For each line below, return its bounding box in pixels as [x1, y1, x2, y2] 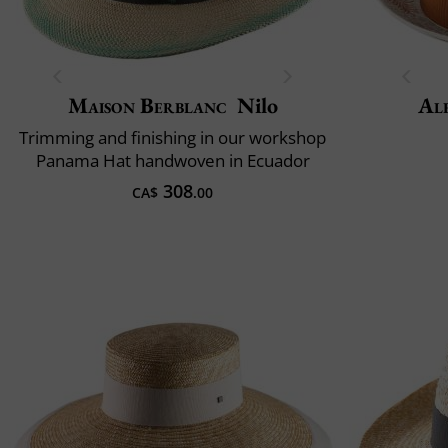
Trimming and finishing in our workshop [19, 125, 326, 149]
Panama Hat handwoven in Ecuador [35, 148, 310, 172]
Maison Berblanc [67, 90, 228, 120]
